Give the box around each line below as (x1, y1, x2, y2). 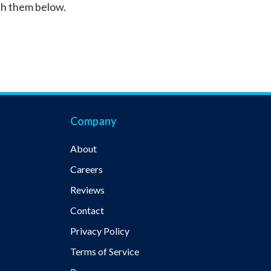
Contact (70, 204, 104, 216)
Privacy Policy (70, 225, 129, 237)
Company (70, 114, 117, 128)
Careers (70, 163, 103, 175)
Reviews (70, 184, 105, 195)
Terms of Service (70, 246, 139, 257)
